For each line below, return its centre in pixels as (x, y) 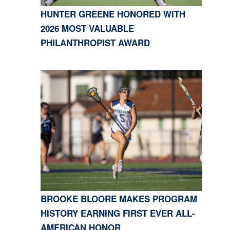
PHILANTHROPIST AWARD (95, 43)
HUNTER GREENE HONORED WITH (113, 14)
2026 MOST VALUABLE (87, 28)
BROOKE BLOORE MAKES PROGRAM (119, 199)
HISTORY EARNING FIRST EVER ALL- (118, 213)
